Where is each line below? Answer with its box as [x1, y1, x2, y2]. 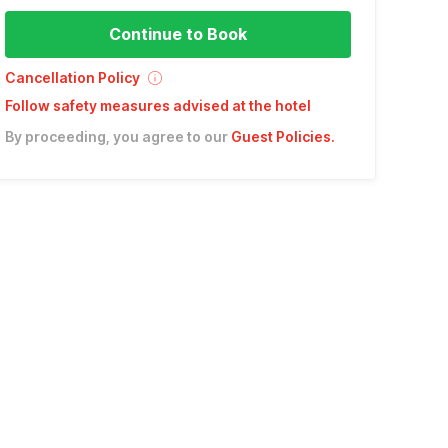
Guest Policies [230, 127, 331, 145]
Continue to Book [108, 23, 247, 44]
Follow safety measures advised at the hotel [4, 96, 311, 114]
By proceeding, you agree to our [4, 127, 228, 145]
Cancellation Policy [4, 68, 140, 86]
